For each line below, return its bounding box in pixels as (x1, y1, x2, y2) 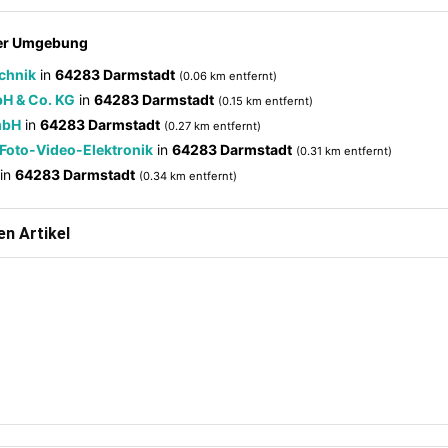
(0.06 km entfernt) (179, 69, 277, 83)
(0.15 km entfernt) (218, 94, 313, 108)
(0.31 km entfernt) (296, 144, 392, 158)
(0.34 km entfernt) (139, 169, 237, 183)
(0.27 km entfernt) (164, 119, 261, 133)
